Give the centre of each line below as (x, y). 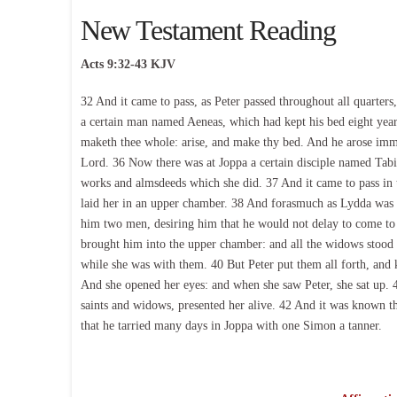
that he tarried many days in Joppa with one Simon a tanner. (231, 325)
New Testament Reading (208, 31)
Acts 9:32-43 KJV (128, 65)
